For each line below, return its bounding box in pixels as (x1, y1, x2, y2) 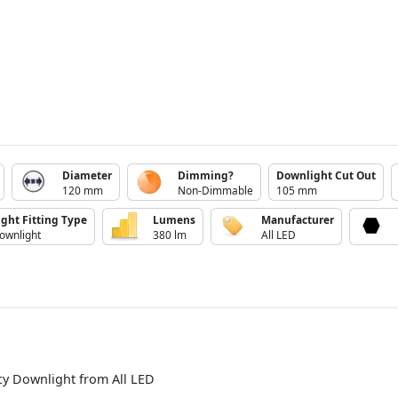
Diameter (62, 167, 112, 182)
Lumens (153, 211, 195, 227)
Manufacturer (261, 211, 334, 227)
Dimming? (178, 167, 234, 182)
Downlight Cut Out (276, 167, 376, 182)
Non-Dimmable (178, 182, 253, 197)
